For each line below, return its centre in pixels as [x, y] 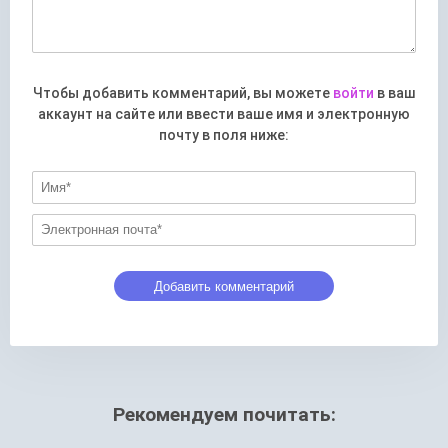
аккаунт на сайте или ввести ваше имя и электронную [224, 114]
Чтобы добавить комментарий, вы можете [182, 93]
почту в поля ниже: [224, 135]
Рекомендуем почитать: [224, 415]
